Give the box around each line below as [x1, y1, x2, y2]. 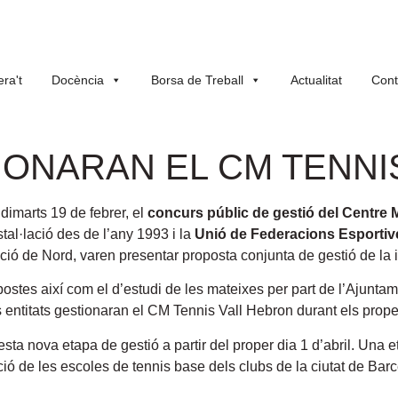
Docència [52, 73, 104, 87]
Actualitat [291, 73, 342, 87]
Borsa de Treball [151, 73, 243, 87]
